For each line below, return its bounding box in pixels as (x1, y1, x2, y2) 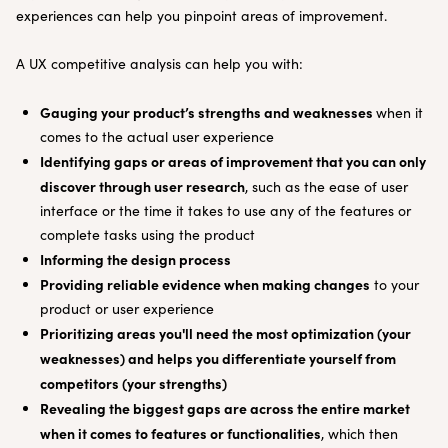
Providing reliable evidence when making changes (40, 274, 370, 294)
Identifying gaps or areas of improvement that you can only (40, 151, 426, 171)
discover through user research (40, 176, 245, 196)
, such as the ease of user (245, 177, 408, 196)
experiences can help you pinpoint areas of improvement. (16, 6, 387, 25)
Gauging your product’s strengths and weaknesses (40, 102, 376, 122)
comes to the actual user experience (40, 127, 274, 146)
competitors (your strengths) (40, 373, 227, 393)
